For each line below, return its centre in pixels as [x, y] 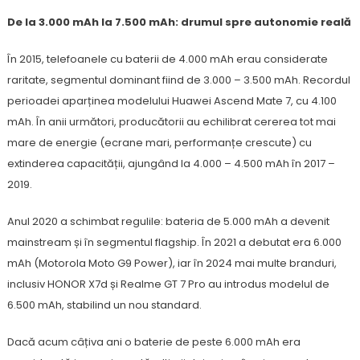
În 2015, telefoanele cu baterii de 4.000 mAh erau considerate [167, 59]
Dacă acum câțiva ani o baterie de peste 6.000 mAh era [153, 342]
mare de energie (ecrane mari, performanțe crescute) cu [159, 143]
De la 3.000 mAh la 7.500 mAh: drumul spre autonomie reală [179, 22]
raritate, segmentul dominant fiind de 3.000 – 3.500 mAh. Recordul [178, 80]
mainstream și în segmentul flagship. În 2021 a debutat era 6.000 [174, 242]
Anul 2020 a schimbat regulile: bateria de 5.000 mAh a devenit [168, 221]
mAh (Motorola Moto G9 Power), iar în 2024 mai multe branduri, [172, 263]
